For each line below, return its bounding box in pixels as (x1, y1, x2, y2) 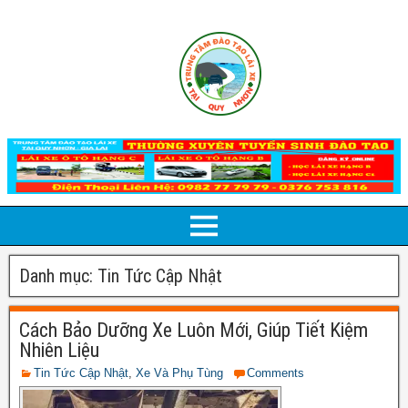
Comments (247, 365, 304, 380)
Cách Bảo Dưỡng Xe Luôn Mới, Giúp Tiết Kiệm (19, 318, 368, 342)
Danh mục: (19, 264, 97, 287)
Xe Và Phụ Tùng (136, 365, 223, 380)
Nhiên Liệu (19, 338, 99, 362)
